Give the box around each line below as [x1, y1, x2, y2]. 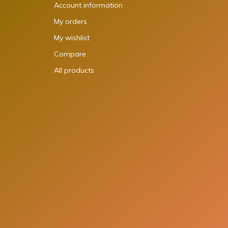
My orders [54, 16, 87, 26]
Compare [54, 49, 86, 59]
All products [54, 65, 94, 75]
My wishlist [54, 33, 90, 42]
